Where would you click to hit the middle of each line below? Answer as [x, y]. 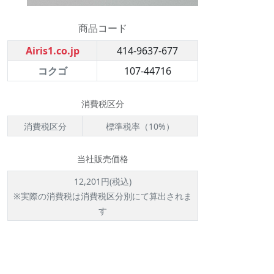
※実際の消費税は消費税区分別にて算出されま [103, 196]
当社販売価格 [103, 158]
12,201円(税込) [103, 181]
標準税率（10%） [140, 126]
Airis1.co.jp [52, 50]
